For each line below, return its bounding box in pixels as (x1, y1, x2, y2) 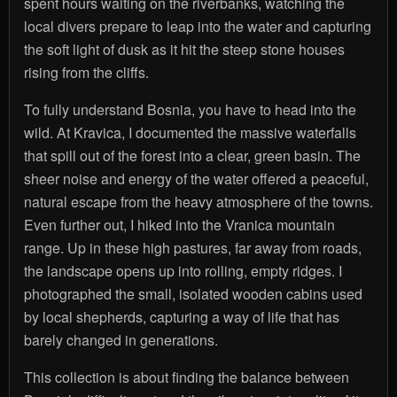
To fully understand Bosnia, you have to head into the (23, 98, 356, 120)
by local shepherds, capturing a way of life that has (23, 306, 339, 327)
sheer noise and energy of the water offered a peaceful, (23, 167, 369, 189)
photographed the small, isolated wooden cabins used (23, 283, 362, 304)
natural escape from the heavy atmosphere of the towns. (23, 191, 373, 212)
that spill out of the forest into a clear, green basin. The (23, 144, 361, 166)
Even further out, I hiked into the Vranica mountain (23, 214, 335, 235)
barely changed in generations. (23, 329, 218, 350)
